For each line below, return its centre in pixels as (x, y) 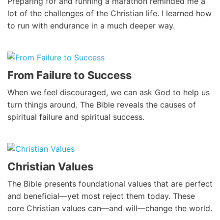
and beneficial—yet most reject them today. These (101, 196)
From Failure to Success (69, 75)
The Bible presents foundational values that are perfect (110, 184)
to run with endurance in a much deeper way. (91, 26)
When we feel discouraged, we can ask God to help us (109, 93)
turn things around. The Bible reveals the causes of (102, 105)
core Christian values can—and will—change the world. (110, 208)
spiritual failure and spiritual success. (76, 117)
